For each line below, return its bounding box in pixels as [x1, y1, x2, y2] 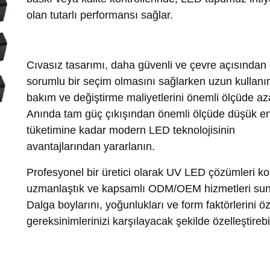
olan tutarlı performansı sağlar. [27, 8, 173, 21]
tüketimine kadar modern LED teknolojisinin [27, 124, 235, 136]
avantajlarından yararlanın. [27, 140, 155, 152]
